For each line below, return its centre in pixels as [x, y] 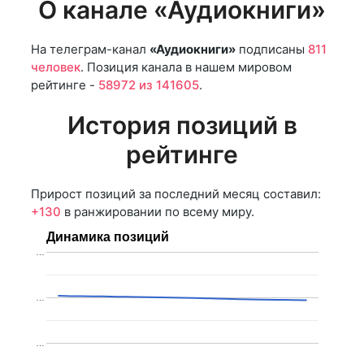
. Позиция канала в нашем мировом [186, 67]
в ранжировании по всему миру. [158, 212]
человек [56, 67]
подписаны [272, 50]
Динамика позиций [108, 236]
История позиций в [182, 126]
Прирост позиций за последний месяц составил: [176, 194]
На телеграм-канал [90, 50]
